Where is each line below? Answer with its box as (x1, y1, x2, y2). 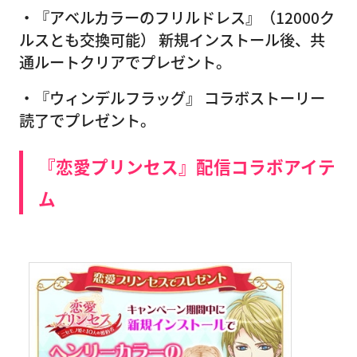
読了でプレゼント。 (19, 108, 155, 131)
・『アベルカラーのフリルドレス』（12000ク (19, 6, 335, 29)
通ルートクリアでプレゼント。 (19, 51, 231, 74)
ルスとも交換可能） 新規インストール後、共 (19, 29, 325, 52)
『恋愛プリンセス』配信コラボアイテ (38, 153, 335, 178)
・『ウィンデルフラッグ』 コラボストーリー (19, 86, 325, 109)
